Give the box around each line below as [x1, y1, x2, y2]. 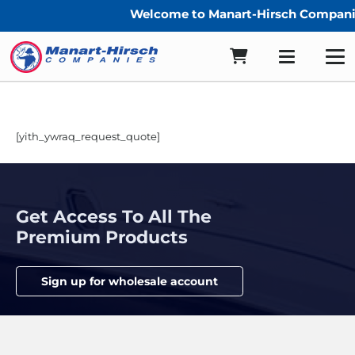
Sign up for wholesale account [40, 274, 218, 289]
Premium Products [15, 226, 188, 248]
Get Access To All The [15, 205, 212, 227]
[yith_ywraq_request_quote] [15, 130, 160, 143]
